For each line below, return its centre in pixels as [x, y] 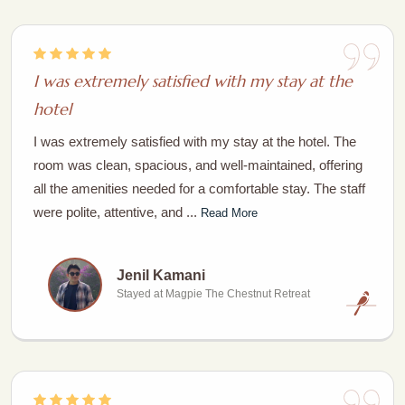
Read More [229, 213]
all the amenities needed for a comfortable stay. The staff [199, 188]
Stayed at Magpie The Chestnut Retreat [213, 294]
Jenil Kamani [161, 275]
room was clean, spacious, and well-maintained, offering [198, 165]
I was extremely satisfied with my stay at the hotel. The [195, 141]
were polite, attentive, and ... [117, 212]
